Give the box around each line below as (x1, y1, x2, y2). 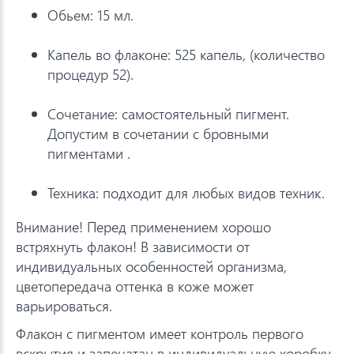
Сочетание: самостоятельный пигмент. (47, 104, 289, 123)
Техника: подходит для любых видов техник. (47, 183, 325, 202)
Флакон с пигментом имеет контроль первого (16, 323, 303, 343)
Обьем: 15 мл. (47, 5, 134, 24)
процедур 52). (47, 64, 134, 84)
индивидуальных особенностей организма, (16, 256, 287, 276)
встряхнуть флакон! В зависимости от (16, 236, 250, 256)
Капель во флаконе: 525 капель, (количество (47, 44, 325, 64)
